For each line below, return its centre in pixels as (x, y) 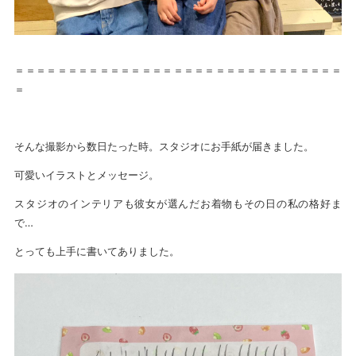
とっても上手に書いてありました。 (97, 251)
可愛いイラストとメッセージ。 (92, 174)
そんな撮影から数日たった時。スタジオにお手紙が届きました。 (164, 146)
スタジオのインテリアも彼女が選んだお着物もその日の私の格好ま (178, 203)
